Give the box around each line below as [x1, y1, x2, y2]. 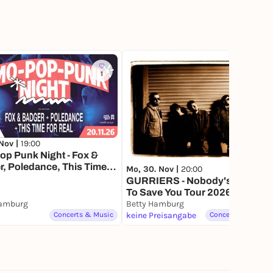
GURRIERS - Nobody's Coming [126, 175, 270, 186]
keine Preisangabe [126, 210, 196, 221]
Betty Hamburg [126, 199, 184, 210]
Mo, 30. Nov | [126, 164, 181, 175]
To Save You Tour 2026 [126, 187, 232, 198]
